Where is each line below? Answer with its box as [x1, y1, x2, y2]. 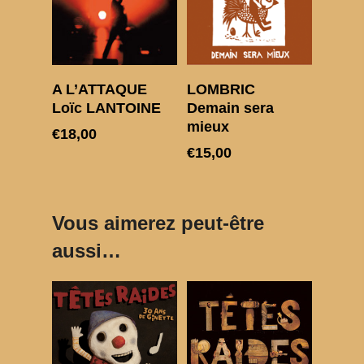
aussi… [52, 240, 121, 262]
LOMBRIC [187, 81, 256, 98]
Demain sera [187, 100, 275, 117]
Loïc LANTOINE [52, 100, 161, 117]
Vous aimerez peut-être [52, 212, 264, 235]
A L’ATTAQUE [52, 81, 147, 98]
